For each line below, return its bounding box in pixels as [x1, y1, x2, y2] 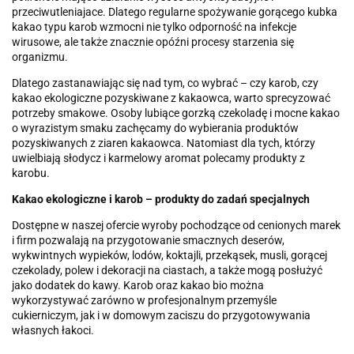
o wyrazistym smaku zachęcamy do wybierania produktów [12, 122, 299, 135]
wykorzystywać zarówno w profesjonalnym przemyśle [12, 294, 277, 307]
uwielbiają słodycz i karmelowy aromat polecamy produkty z [12, 152, 305, 165]
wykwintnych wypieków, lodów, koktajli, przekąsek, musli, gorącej [12, 249, 327, 262]
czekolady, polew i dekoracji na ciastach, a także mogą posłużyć [12, 264, 322, 277]
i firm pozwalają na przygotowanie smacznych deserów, [12, 234, 284, 247]
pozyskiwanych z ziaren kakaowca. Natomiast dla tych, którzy [12, 137, 315, 150]
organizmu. [12, 51, 68, 64]
